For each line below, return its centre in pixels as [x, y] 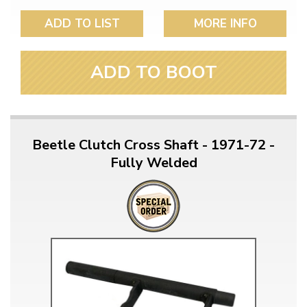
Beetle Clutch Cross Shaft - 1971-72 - [153, 145]
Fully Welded [153, 162]
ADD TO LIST [82, 23]
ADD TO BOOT [153, 72]
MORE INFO [225, 23]
